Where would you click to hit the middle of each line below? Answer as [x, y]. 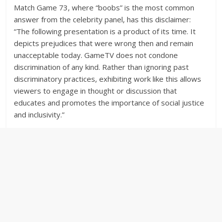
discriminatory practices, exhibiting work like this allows [108, 79]
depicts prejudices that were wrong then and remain [104, 43]
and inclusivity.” [39, 114]
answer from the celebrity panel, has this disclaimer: [103, 19]
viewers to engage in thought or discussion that [96, 91]
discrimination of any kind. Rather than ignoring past [102, 67]
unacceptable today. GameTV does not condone [96, 55]
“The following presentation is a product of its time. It [105, 31]
